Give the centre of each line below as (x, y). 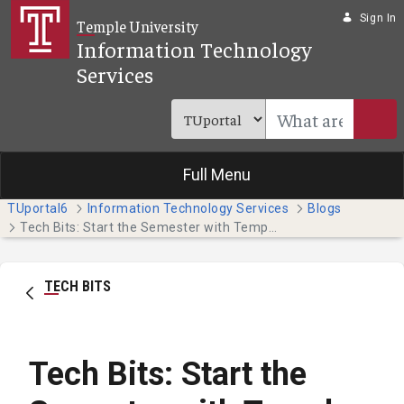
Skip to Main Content (79, 17)
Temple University (138, 26)
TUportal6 (38, 209)
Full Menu (216, 175)
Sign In (378, 18)
